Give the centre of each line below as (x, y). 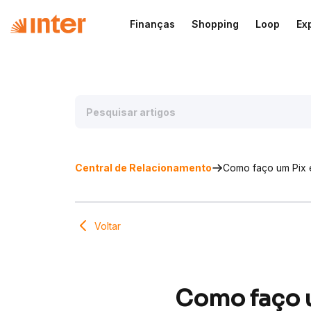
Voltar (108, 226)
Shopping (215, 24)
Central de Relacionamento (143, 168)
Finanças (152, 24)
